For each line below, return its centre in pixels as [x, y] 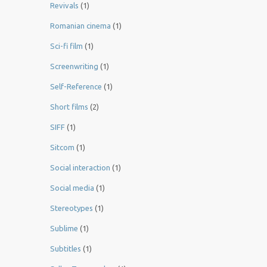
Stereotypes [72, 208]
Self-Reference [76, 87]
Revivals [64, 6]
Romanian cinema [80, 26]
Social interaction [80, 168]
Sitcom [62, 148]
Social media [72, 188]
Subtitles [66, 249]
